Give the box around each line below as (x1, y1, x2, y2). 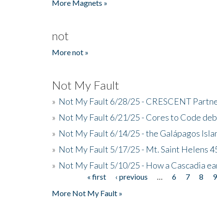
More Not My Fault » (52, 188, 123, 198)
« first (87, 171, 107, 181)
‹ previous (115, 171, 148, 181)
